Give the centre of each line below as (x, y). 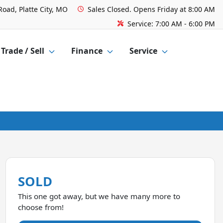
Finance (87, 51)
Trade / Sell (23, 51)
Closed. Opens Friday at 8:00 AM (161, 9)
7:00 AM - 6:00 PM (185, 24)
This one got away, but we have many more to (99, 196)
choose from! (41, 207)
